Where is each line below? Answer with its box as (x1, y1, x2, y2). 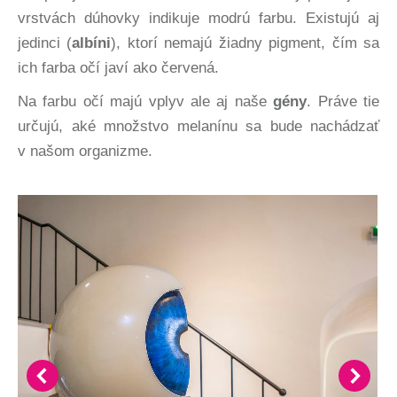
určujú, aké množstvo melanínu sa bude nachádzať (18, 118, 379, 136)
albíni (72, 35, 112, 52)
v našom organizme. (18, 143, 152, 160)
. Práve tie (307, 93, 380, 111)
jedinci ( (18, 35, 73, 52)
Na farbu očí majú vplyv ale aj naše (18, 93, 274, 111)
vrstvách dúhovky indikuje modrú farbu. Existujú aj (18, 10, 379, 27)
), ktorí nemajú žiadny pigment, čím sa (111, 35, 380, 52)
